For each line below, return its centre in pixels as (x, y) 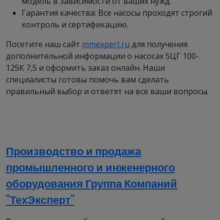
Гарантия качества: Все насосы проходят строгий (117, 13)
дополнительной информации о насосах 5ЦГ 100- (102, 56)
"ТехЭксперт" (40, 200)
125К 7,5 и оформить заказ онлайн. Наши (85, 68)
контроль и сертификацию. (75, 25)
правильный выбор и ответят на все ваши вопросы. (107, 91)
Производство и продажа (73, 151)
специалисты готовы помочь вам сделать (87, 80)
